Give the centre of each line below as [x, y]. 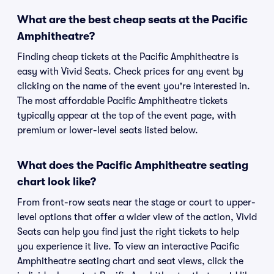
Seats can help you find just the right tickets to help [128, 232]
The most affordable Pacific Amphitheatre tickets [122, 101]
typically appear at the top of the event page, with [127, 116]
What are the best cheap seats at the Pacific [132, 20]
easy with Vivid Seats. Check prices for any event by [130, 72]
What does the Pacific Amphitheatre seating [133, 165]
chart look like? [57, 182]
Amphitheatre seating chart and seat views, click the [130, 261]
